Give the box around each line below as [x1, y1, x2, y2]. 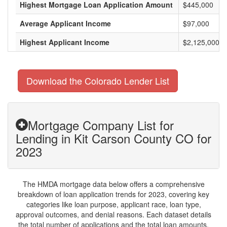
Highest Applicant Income [20, 37, 109, 47]
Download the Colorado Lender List [26, 74, 169, 87]
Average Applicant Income [20, 18, 111, 28]
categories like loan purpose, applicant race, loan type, [26, 199, 201, 209]
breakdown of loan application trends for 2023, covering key [18, 189, 209, 199]
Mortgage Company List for [28, 116, 174, 134]
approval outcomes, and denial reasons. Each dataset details [16, 209, 211, 219]
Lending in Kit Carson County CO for [16, 129, 211, 147]
